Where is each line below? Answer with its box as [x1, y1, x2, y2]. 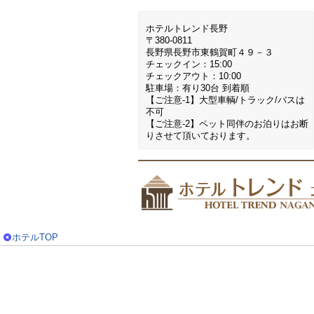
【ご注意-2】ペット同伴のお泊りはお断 [146, 118, 308, 129]
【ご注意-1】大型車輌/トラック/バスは [146, 95, 305, 105]
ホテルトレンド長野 [146, 23, 228, 34]
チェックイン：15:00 [146, 59, 232, 69]
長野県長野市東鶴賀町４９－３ [146, 47, 273, 57]
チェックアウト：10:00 [146, 71, 241, 81]
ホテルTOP [12, 232, 58, 243]
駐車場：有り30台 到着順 [146, 83, 250, 93]
